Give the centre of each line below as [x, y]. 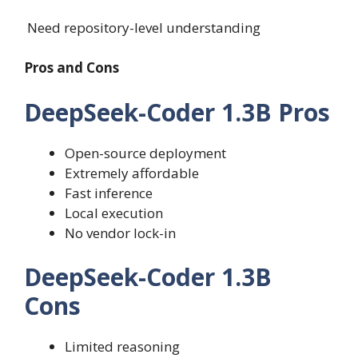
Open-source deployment [145, 153]
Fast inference [109, 193]
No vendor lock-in [120, 233]
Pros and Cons [72, 68]
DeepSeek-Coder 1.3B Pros [177, 112]
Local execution [114, 213]
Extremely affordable [132, 173]
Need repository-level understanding [142, 27]
